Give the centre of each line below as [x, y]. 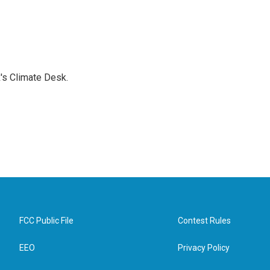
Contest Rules [205, 221]
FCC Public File [46, 221]
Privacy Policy [204, 248]
